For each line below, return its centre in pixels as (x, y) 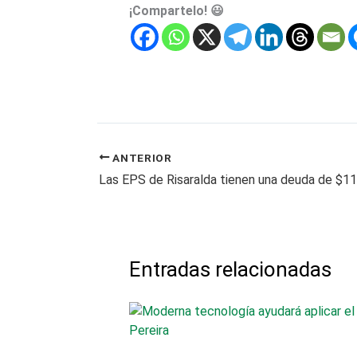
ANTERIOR (141, 157)
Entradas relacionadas (230, 270)
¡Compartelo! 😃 (177, 10)
